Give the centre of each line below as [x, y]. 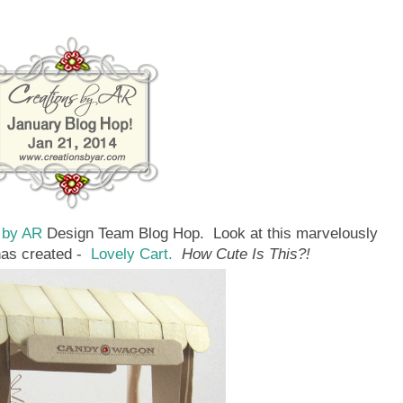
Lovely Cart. [129, 253]
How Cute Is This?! [243, 253]
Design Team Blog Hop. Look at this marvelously [210, 233]
